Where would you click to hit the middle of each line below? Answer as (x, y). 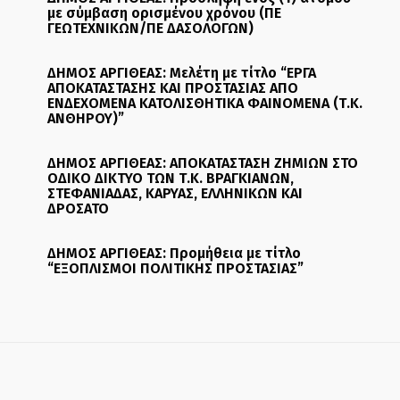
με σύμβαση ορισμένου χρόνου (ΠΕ (164, 13)
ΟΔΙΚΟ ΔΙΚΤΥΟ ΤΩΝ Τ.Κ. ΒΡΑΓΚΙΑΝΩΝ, (170, 179)
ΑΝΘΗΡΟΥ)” (85, 119)
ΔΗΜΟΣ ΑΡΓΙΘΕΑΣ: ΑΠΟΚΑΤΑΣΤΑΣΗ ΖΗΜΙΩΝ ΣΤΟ (202, 163)
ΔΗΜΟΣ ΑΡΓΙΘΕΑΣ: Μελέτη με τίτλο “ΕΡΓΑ (181, 73)
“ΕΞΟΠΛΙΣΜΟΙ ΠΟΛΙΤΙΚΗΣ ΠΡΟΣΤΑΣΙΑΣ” (175, 269)
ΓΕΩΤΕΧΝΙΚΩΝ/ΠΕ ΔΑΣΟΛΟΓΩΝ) (150, 29)
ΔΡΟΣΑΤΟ (78, 209)
